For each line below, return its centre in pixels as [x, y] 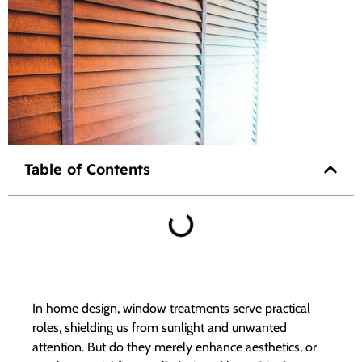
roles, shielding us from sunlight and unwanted [160, 327]
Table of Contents [87, 169]
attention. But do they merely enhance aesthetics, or [175, 347]
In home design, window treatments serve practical [171, 308]
